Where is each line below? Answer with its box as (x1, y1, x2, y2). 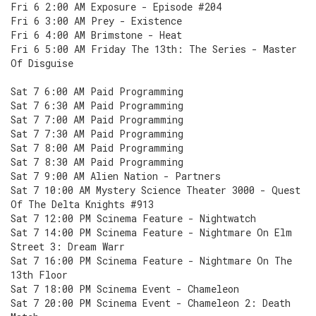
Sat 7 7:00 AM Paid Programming (11, 113, 183, 126)
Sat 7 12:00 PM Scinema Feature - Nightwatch (11, 212, 256, 225)
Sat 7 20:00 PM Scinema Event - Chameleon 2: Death (11, 296, 291, 310)
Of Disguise (11, 56, 73, 70)
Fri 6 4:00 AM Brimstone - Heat (11, 28, 182, 42)
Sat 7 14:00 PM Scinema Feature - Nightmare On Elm (11, 226, 292, 239)
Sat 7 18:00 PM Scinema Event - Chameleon (11, 282, 239, 296)
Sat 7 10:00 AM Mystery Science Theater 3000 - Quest (11, 183, 300, 197)
